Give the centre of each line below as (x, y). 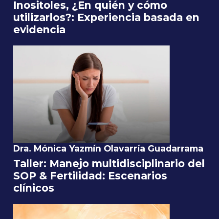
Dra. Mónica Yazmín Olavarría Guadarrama (108, 149)
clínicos (34, 188)
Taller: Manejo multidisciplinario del (109, 164)
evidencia (39, 30)
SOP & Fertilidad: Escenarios (90, 176)
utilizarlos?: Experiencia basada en (106, 18)
